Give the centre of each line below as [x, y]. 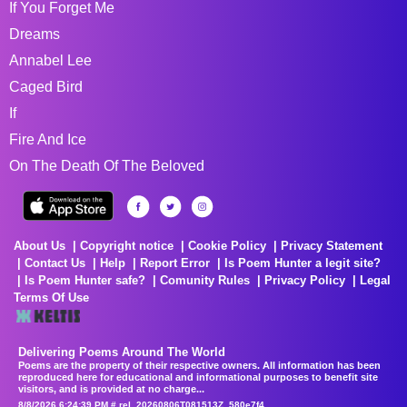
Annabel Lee [50, 60]
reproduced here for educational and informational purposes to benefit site [198, 377]
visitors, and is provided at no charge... [111, 388]
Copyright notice [127, 245]
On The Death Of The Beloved [107, 165]
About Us [40, 245]
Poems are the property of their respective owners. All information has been [199, 365]
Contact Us [55, 263]
